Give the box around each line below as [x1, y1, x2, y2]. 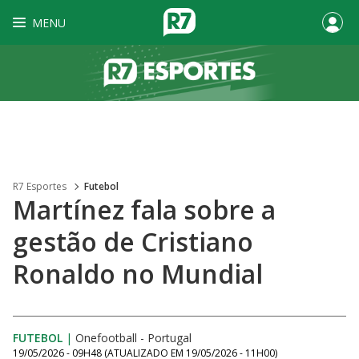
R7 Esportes [13, 179, 67, 193]
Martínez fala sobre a [13, 192, 276, 227]
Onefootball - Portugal [75, 330, 192, 345]
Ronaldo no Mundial [13, 256, 263, 291]
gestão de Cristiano [13, 224, 253, 259]
